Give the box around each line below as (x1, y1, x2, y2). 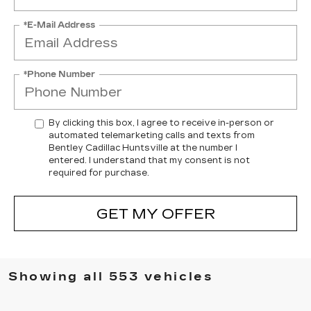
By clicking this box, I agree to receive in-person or (49, 118, 274, 128)
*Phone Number (24, 69, 95, 79)
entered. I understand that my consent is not (49, 155, 250, 165)
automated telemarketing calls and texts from (49, 131, 255, 140)
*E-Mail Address (24, 19, 95, 30)
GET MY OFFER (96, 205, 215, 222)
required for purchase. (49, 168, 149, 178)
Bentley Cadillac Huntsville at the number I (49, 143, 237, 153)
